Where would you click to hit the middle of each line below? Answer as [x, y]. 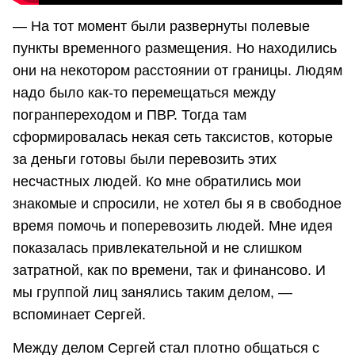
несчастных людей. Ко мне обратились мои [157, 182]
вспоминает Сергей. [79, 315]
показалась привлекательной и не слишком [157, 248]
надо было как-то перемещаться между [144, 93]
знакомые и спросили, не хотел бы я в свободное [177, 204]
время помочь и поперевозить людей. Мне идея [173, 226]
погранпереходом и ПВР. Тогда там [130, 115]
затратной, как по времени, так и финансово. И [169, 271]
